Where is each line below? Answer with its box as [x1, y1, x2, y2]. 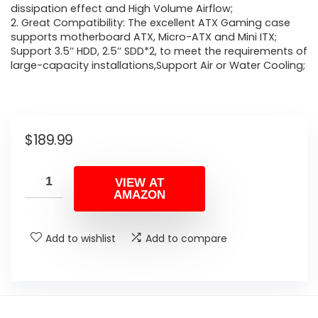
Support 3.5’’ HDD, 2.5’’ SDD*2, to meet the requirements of [11, 44, 307, 59]
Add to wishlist [45, 231, 116, 246]
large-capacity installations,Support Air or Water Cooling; [11, 58, 305, 73]
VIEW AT [115, 175, 164, 190]
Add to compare [146, 231, 227, 246]
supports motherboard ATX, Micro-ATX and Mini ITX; [11, 30, 277, 45]
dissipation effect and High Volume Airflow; [11, 1, 233, 16]
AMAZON [114, 187, 165, 202]
